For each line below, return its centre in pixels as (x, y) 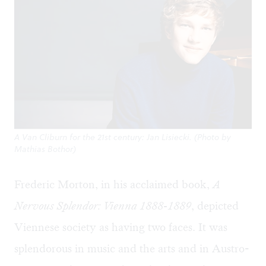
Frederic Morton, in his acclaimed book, (113, 185)
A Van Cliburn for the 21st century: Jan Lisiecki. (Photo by (123, 137)
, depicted (215, 206)
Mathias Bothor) (45, 149)
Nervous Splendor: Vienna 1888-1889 (103, 206)
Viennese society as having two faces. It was (121, 227)
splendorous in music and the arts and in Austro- (132, 249)
